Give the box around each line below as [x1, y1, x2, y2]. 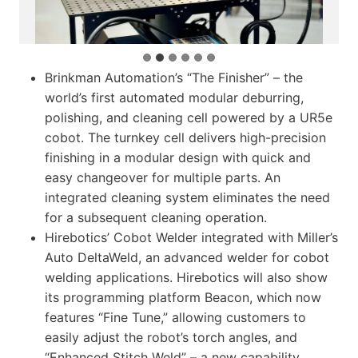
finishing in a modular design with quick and [45, 149, 311, 166]
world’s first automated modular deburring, [45, 89, 304, 106]
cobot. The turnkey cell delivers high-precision [45, 129, 326, 146]
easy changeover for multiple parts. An [45, 169, 280, 186]
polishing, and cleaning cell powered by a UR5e [45, 109, 332, 126]
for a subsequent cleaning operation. [45, 209, 267, 226]
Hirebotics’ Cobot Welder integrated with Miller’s [45, 229, 338, 246]
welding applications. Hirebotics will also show [45, 269, 328, 286]
